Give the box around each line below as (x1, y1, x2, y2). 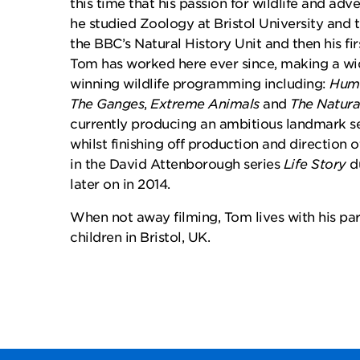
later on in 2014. (70, 177, 174, 192)
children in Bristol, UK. (70, 230, 210, 245)
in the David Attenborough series (70, 157, 284, 172)
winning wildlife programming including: (70, 76, 329, 92)
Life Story (283, 157, 346, 172)
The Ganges (70, 96, 144, 112)
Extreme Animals (150, 96, 260, 112)
